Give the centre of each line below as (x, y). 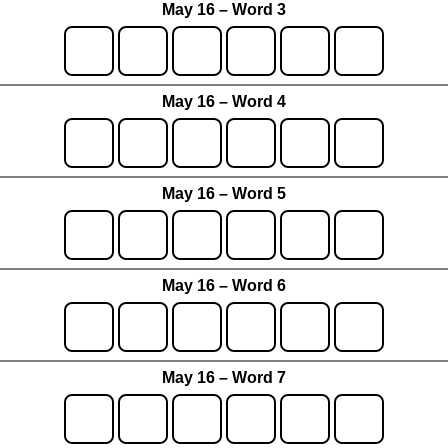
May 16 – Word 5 (224, 194)
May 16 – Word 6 (224, 286)
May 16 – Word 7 (224, 378)
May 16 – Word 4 (224, 102)
